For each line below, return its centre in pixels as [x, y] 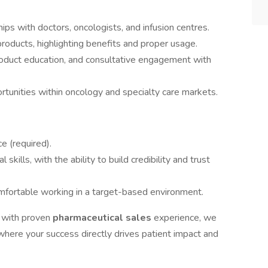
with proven [27, 218]
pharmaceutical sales [103, 218]
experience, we [185, 218]
